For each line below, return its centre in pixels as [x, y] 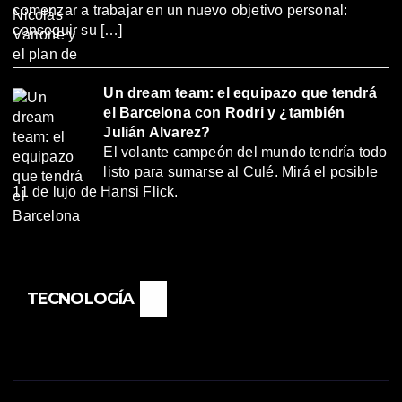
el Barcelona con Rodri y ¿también [224, 112]
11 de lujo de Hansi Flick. [96, 191]
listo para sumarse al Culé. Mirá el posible [241, 171]
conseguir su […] [68, 30]
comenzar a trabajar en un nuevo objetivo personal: [180, 10]
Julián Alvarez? [157, 132]
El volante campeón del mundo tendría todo [245, 152]
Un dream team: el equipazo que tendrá [240, 92]
